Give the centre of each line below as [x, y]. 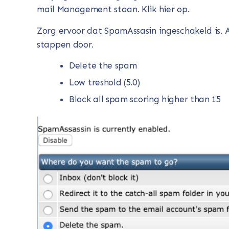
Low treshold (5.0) [105, 83]
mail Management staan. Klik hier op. [113, 9]
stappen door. [65, 44]
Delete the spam [103, 66]
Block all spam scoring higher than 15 [145, 99]
